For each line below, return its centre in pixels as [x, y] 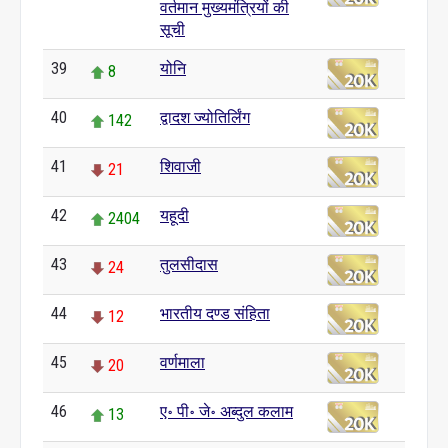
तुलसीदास [189, 264]
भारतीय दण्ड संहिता [215, 313]
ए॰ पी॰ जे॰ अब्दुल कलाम [226, 411]
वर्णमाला [182, 362]
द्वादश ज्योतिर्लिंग [205, 117]
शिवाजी [180, 166]
